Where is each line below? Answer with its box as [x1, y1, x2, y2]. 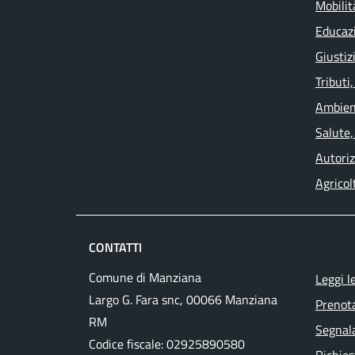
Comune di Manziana [89, 268, 201, 287]
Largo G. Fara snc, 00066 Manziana [89, 290, 277, 309]
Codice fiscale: [89, 334, 166, 353]
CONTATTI [89, 238, 142, 257]
